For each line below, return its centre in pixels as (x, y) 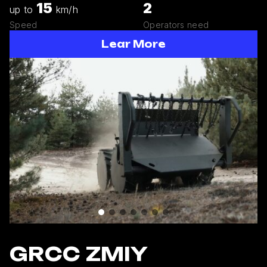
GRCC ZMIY (79, 254)
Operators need (176, 24)
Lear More (133, 44)
